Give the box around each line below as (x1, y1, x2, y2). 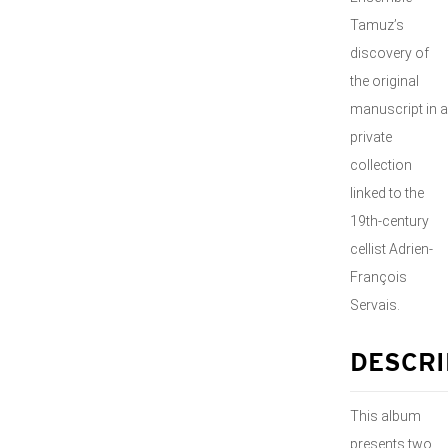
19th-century (350, 213, 429, 229)
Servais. (350, 297, 400, 313)
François (350, 269, 407, 285)
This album (350, 408, 421, 424)
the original (350, 73, 419, 89)
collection (350, 157, 412, 173)
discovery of (350, 45, 429, 61)
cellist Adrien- (350, 241, 433, 257)
